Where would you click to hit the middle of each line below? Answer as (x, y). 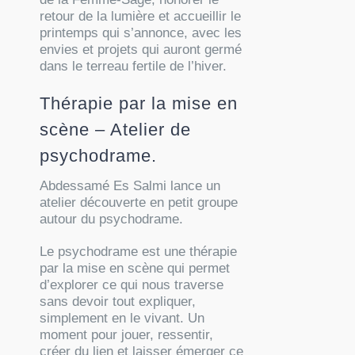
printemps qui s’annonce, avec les (141, 32)
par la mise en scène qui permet (135, 268)
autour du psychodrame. (112, 219)
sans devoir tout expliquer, (118, 301)
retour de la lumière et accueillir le (141, 16)
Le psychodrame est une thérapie (139, 251)
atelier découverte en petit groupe (139, 202)
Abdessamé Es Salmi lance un (130, 185)
